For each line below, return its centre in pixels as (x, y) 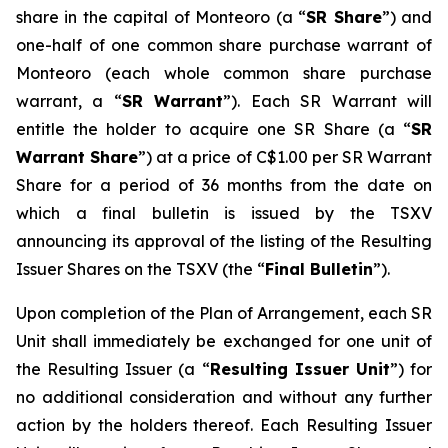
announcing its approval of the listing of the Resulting (224, 241)
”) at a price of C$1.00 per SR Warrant (285, 157)
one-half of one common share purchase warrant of (224, 45)
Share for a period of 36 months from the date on (224, 185)
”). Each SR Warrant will (328, 101)
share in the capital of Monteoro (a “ (161, 17)
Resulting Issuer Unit (299, 369)
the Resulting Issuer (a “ (113, 369)
